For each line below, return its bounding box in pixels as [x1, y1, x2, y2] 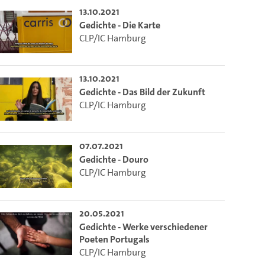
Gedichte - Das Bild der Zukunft [79, 86, 206, 99]
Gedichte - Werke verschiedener [79, 220, 208, 233]
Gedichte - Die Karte [79, 18, 161, 31]
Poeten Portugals [79, 232, 150, 245]
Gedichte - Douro [79, 153, 149, 166]
